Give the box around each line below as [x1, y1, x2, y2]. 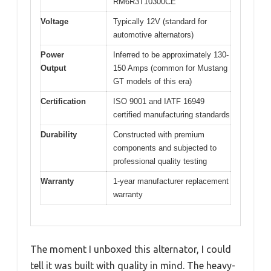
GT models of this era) [113, 76, 192, 86]
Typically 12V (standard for [113, 16, 207, 26]
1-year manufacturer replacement [113, 176, 229, 186]
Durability [41, 129, 77, 139]
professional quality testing [113, 156, 207, 166]
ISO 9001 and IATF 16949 [113, 96, 204, 106]
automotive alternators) [113, 30, 194, 39]
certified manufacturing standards [113, 109, 230, 119]
